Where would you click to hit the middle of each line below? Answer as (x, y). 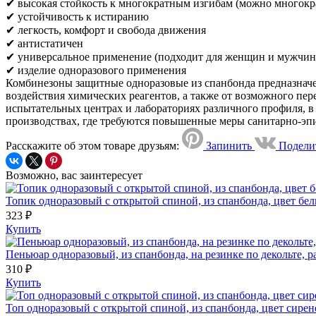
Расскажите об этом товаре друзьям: (92, 145)
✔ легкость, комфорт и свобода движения (111, 30)
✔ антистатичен (44, 43)
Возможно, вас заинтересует (74, 175)
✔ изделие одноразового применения (96, 70)
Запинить (229, 145)
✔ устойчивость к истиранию (77, 16)
